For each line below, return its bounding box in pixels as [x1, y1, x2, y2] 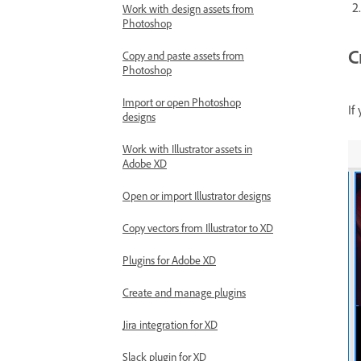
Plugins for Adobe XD [122, 253, 216, 267]
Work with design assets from [122, 2, 254, 15]
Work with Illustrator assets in [122, 142, 252, 156]
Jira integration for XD [122, 317, 218, 331]
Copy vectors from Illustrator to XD [122, 221, 273, 234]
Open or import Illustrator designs [122, 189, 271, 202]
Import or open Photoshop [122, 95, 241, 109]
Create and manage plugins [122, 285, 246, 299]
